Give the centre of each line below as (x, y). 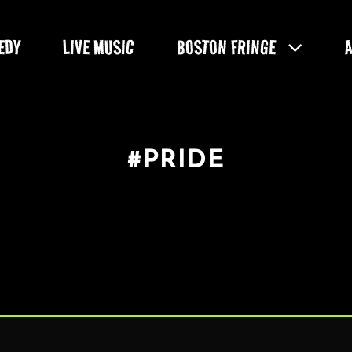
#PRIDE (176, 161)
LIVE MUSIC (99, 47)
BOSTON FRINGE (226, 47)
